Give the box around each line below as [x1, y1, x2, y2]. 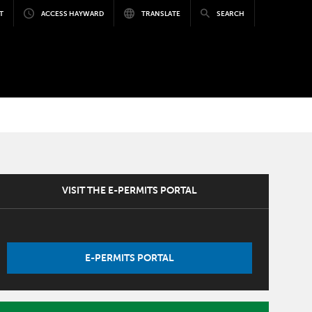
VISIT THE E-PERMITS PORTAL [61, 185, 197, 196]
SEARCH [216, 9, 244, 17]
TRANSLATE [141, 9, 180, 17]
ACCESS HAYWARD [40, 9, 104, 17]
